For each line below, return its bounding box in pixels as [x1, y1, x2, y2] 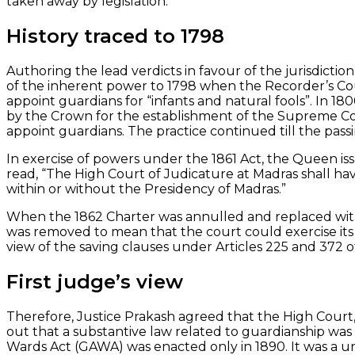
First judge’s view [6, 269, 189, 293]
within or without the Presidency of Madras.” [6, 181, 286, 197]
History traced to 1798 [6, 24, 230, 48]
